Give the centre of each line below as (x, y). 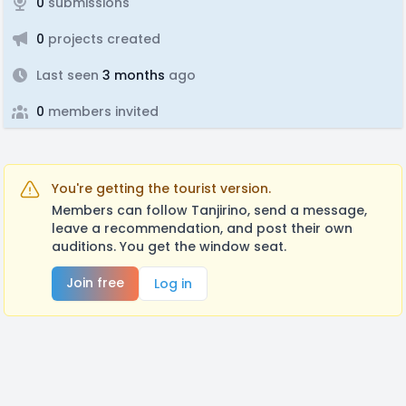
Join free (95, 283)
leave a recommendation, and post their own (202, 228)
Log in (173, 284)
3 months (132, 75)
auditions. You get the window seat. (169, 246)
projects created (102, 39)
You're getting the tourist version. (161, 188)
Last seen (68, 75)
